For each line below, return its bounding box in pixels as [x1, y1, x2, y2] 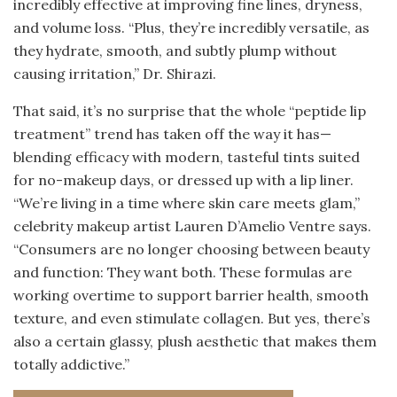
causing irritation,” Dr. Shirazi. [13, 65, 216, 83]
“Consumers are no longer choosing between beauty [13, 240, 370, 259]
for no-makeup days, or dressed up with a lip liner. [13, 171, 354, 190]
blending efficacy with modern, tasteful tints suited [13, 148, 360, 167]
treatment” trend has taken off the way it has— [13, 125, 331, 144]
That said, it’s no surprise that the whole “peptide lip [13, 102, 366, 121]
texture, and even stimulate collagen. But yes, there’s [13, 309, 370, 328]
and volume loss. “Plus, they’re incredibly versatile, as [13, 19, 370, 37]
